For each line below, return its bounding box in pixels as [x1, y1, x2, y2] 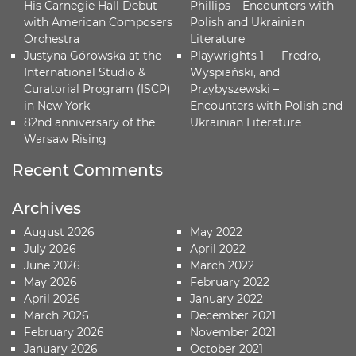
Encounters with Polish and [189, 98, 342, 113]
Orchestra [24, 31, 79, 46]
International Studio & [24, 64, 145, 79]
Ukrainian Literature [189, 114, 301, 130]
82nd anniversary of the [24, 114, 155, 130]
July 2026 [24, 241, 76, 256]
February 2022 [189, 274, 269, 289]
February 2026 [24, 324, 104, 339]
